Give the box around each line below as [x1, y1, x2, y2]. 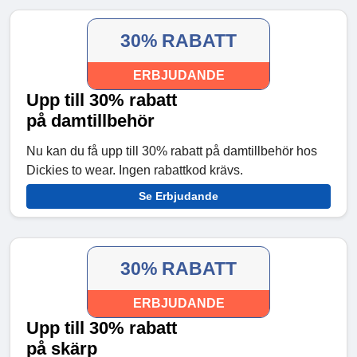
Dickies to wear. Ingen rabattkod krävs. [26, 163, 243, 178]
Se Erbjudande [139, 190, 218, 203]
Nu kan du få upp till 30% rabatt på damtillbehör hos [26, 144, 317, 159]
